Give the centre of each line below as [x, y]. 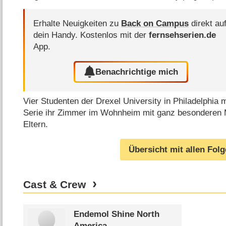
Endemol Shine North [116, 214]
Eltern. [36, 125]
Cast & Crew [55, 184]
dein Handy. [57, 35]
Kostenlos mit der [115, 35]
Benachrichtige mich [137, 72]
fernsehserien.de [183, 35]
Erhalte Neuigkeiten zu [77, 24]
